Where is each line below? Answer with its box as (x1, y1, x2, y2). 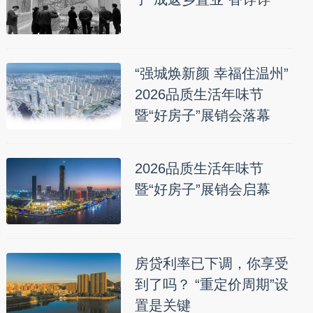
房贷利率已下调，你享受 (134, 256, 289, 271)
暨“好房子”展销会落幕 (134, 108, 270, 123)
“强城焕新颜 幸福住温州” (134, 66, 289, 81)
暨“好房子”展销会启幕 (134, 182, 270, 197)
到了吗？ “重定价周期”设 (134, 277, 289, 292)
